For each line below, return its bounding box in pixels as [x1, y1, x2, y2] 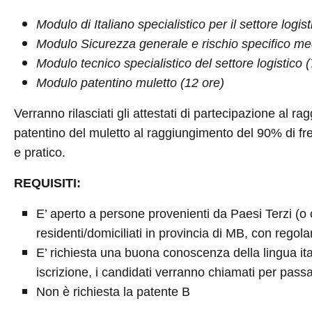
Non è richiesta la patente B [36, 285, 190, 299]
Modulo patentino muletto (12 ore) [36, 76, 224, 90]
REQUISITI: [13, 176, 81, 190]
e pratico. [13, 146, 65, 159]
